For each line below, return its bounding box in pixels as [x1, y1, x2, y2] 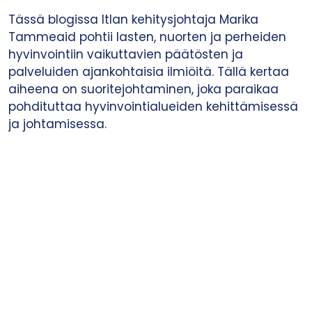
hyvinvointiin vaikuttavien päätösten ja [8, 46, 243, 63]
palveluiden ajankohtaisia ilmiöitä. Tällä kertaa [8, 63, 289, 81]
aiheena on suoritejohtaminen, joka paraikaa [8, 81, 279, 98]
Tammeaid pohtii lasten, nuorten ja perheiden [8, 29, 286, 46]
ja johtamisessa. [8, 116, 107, 133]
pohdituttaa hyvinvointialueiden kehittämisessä [8, 98, 298, 116]
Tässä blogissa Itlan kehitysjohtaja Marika [8, 11, 258, 29]
